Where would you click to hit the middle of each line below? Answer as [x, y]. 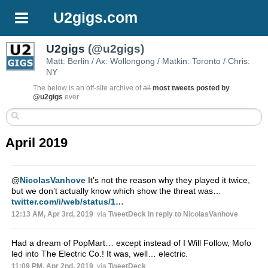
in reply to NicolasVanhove [193, 214]
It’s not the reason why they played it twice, [167, 180]
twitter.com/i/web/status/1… [67, 202]
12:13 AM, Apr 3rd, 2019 [52, 214]
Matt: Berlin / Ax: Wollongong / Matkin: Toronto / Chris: [148, 61]
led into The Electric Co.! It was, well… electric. [99, 254]
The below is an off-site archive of [88, 88]
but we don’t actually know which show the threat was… [116, 191]
